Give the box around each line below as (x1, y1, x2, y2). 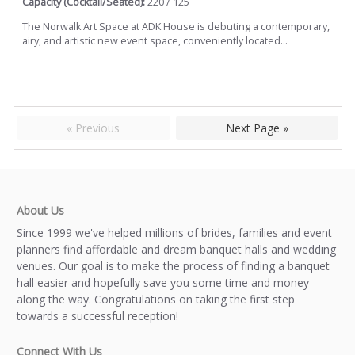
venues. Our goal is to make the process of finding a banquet (17, 258, 330, 274)
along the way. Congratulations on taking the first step (17, 292, 295, 307)
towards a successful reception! (17, 308, 178, 324)
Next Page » (225, 120, 288, 136)
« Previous (67, 120, 120, 136)
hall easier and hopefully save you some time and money (17, 275, 309, 291)
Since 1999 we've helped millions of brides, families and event (17, 225, 332, 241)
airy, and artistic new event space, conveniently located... (22, 33, 288, 48)
